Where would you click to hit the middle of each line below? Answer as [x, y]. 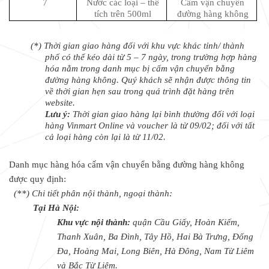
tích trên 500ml [122, 14]
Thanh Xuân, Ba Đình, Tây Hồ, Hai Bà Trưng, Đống [155, 237]
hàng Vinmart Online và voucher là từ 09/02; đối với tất [150, 126]
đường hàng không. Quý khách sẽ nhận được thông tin [148, 80]
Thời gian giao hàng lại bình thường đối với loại [164, 114]
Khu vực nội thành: [94, 222]
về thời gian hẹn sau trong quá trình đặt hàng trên [140, 92]
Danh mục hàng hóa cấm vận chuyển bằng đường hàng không [127, 165]
